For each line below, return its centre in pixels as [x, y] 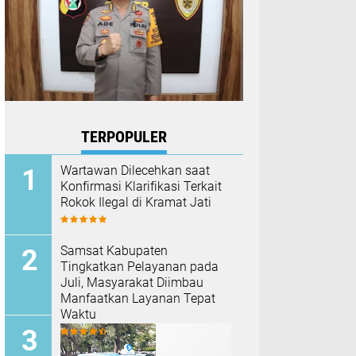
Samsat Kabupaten [114, 251]
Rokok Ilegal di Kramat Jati [136, 202]
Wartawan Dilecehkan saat [135, 170]
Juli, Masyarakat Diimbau [132, 282]
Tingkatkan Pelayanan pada [139, 267]
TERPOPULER [124, 137]
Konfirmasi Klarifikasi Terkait [141, 186]
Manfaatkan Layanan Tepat [138, 298]
